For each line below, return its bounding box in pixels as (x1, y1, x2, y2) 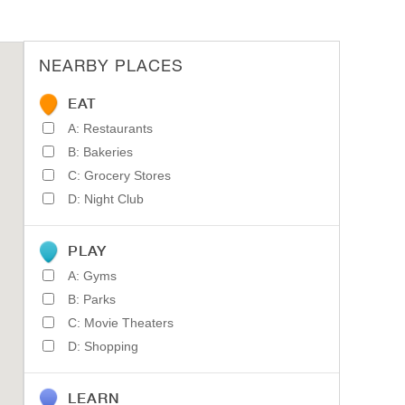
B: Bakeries (68, 145, 133, 160)
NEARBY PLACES (39, 55, 184, 76)
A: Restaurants (68, 121, 153, 137)
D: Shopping (68, 339, 138, 354)
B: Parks (68, 292, 116, 307)
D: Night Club (68, 192, 144, 207)
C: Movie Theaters (68, 316, 174, 331)
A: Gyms (68, 268, 117, 284)
